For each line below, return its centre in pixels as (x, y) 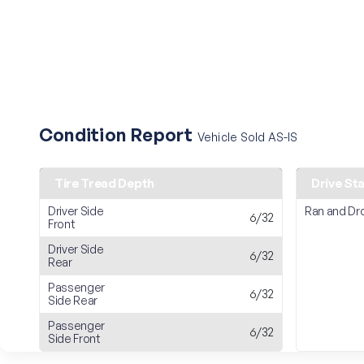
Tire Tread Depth (104, 183)
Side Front (74, 338)
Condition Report (118, 134)
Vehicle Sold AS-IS (247, 137)
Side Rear (73, 300)
